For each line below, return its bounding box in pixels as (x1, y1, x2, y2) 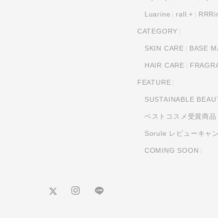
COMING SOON (144, 146, 199, 154)
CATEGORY (137, 27, 178, 35)
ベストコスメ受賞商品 (144, 112, 217, 120)
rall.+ (176, 10, 194, 18)
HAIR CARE (144, 61, 185, 69)
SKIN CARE (144, 44, 184, 52)
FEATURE (137, 78, 171, 86)
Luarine (144, 10, 171, 18)
